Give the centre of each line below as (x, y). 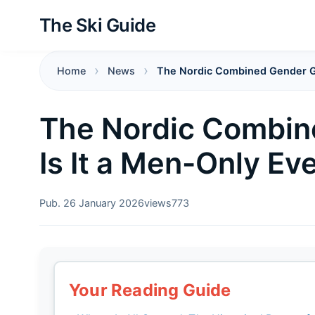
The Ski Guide (98, 25)
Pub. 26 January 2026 (92, 203)
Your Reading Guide (150, 290)
